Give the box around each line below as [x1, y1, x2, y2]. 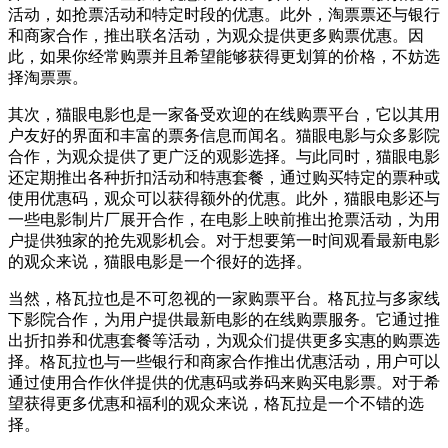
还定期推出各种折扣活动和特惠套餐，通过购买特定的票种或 [8, 168, 440, 186]
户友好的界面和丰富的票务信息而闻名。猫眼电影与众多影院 [8, 126, 440, 144]
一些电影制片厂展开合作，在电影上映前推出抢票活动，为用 [8, 210, 440, 228]
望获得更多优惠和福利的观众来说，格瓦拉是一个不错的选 [8, 394, 424, 412]
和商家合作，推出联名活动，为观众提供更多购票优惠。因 [8, 26, 424, 44]
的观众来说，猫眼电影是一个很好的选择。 [8, 252, 312, 270]
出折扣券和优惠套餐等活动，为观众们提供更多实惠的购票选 [8, 331, 440, 349]
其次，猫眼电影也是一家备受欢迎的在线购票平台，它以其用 [8, 105, 440, 123]
